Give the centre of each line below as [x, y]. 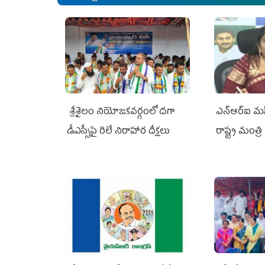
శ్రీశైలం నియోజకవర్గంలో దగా [121, 112]
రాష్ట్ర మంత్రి [239, 132]
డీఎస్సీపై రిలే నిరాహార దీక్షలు [120, 132]
